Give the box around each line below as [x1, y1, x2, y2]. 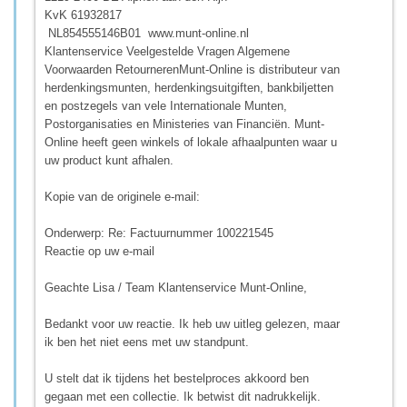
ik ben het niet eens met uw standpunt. [45, 334, 249, 349]
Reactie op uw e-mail [45, 243, 158, 258]
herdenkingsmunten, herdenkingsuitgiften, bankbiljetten [45, 80, 333, 94]
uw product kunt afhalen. [45, 153, 174, 167]
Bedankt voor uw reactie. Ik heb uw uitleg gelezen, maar [45, 316, 340, 331]
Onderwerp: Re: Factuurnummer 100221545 [45, 225, 277, 240]
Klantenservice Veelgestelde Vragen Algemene [45, 44, 290, 58]
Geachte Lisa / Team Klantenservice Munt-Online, [45, 280, 307, 294]
